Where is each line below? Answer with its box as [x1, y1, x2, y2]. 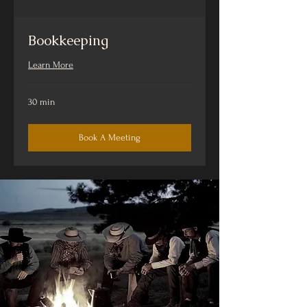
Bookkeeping [28, 32, 108, 50]
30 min [28, 97, 55, 108]
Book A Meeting [79, 132, 140, 143]
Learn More [28, 60, 73, 71]
